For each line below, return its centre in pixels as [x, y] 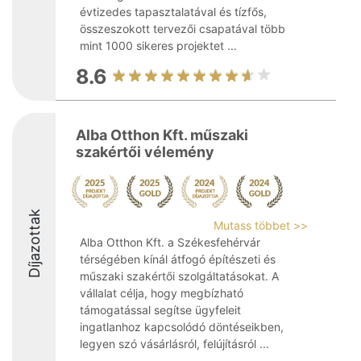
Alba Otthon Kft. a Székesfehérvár [170, 242]
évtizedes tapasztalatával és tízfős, [173, 12]
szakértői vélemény [145, 152]
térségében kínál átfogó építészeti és [178, 259]
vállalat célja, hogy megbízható [162, 293]
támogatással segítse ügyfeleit [160, 310]
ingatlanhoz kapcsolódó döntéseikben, [182, 327]
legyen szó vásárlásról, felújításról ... [174, 344]
